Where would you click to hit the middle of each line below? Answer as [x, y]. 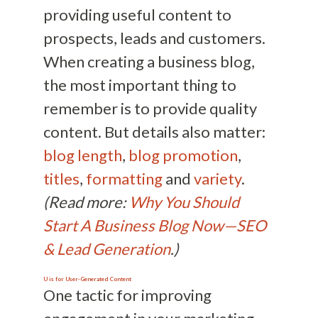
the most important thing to [139, 85]
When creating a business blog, [149, 62]
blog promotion [183, 155]
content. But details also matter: [154, 132]
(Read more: [86, 202]
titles [61, 179]
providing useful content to [137, 15]
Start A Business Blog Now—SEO [155, 226]
